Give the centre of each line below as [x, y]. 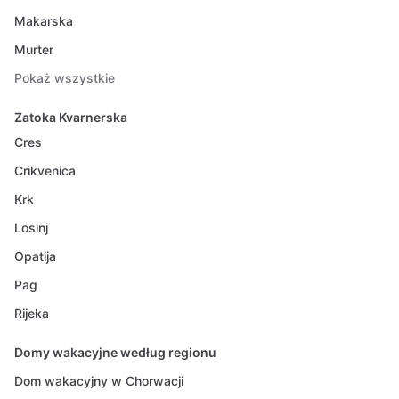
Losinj [31, 228]
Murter [34, 49]
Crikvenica [45, 171]
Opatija [35, 256]
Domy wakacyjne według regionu [115, 352]
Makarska [44, 21]
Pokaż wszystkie [65, 78]
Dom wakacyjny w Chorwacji [99, 381]
